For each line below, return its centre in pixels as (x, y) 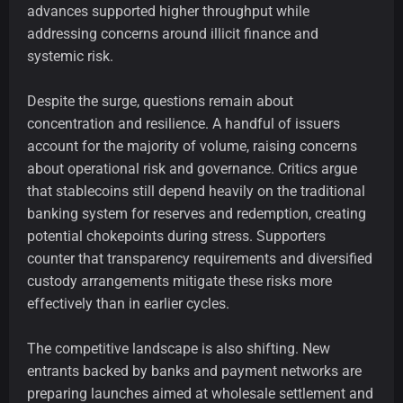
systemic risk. (70, 57)
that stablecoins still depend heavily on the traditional (196, 192)
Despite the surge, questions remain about (160, 102)
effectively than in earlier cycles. (128, 304)
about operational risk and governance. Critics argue (192, 169)
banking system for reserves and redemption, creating (197, 214)
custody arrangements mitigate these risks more (179, 282)
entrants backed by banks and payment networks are (194, 372)
